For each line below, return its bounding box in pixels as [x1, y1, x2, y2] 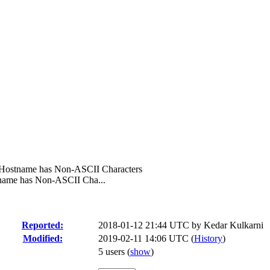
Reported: [22, 220, 63, 230]
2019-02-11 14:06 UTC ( [98, 233, 194, 243]
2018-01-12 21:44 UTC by [98, 220, 204, 230]
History [194, 233, 222, 243]
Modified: [22, 233, 63, 243]
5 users [98, 246, 127, 257]
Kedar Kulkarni [204, 220, 263, 230]
